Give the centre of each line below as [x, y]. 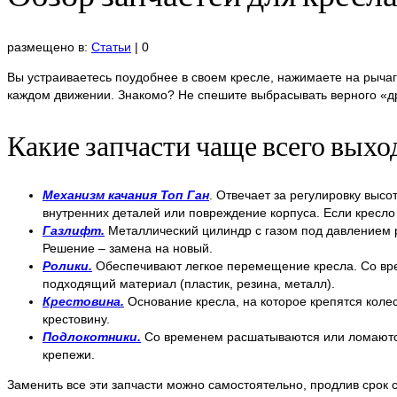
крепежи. [69, 355]
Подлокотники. [92, 337]
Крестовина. [83, 302]
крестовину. [76, 319]
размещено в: [49, 47]
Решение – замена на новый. [128, 249]
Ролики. [67, 266]
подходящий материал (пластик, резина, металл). [189, 284]
